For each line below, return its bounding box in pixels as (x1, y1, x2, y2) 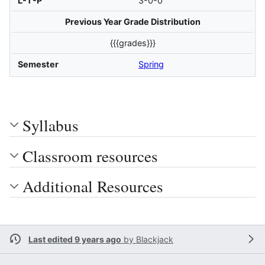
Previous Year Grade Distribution (64, 17, 201, 27)
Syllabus (22, 114, 79, 136)
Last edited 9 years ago (28, 234, 121, 244)
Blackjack (136, 234, 173, 244)
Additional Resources (22, 175, 163, 198)
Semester (17, 59, 59, 70)
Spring (138, 59, 164, 70)
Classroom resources (22, 144, 158, 167)
